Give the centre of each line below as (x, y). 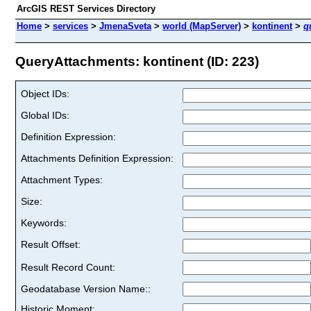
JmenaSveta (125, 26)
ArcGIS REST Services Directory (86, 9)
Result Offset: (51, 244)
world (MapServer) (202, 26)
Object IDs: (45, 93)
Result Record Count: (68, 267)
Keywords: (44, 222)
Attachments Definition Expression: (97, 158)
